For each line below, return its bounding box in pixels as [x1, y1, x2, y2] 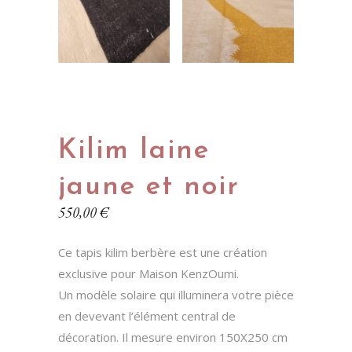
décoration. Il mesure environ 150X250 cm [58, 329, 288, 345]
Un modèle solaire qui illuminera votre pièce [58, 287, 294, 302]
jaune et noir [58, 174, 240, 201]
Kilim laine [58, 137, 210, 165]
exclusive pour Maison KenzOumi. [58, 266, 239, 281]
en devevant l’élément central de [58, 308, 236, 324]
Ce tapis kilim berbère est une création [58, 244, 267, 260]
